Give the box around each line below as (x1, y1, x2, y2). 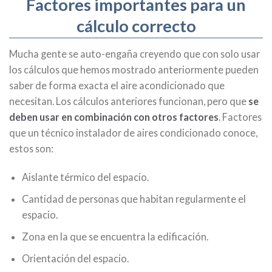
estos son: (9, 143, 53, 155)
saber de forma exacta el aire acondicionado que (9, 80, 225, 92)
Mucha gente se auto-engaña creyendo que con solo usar (9, 48, 260, 60)
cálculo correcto (76, 15, 196, 36)
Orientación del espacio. (22, 252, 129, 264)
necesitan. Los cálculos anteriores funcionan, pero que (9, 95, 248, 107)
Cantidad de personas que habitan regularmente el (22, 193, 246, 205)
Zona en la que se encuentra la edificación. (22, 231, 209, 242)
